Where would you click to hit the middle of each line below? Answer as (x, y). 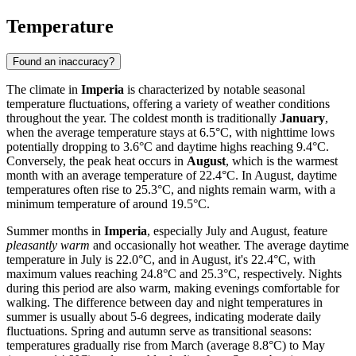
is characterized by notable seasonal (215, 89)
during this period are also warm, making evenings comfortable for (173, 288)
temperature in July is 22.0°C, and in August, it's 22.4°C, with (161, 259)
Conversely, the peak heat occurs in (97, 161)
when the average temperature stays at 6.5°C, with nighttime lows (170, 132)
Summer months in (55, 230)
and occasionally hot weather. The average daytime (219, 245)
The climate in (44, 89)
